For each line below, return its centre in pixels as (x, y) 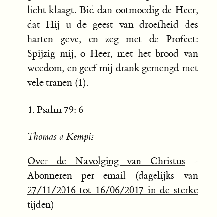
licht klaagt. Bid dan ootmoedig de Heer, (113, 10)
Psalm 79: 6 (60, 109)
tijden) (41, 205)
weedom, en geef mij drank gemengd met (113, 68)
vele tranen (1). (58, 83)
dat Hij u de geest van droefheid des (113, 25)
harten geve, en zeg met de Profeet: (113, 39)
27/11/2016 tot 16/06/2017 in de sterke (113, 190)
